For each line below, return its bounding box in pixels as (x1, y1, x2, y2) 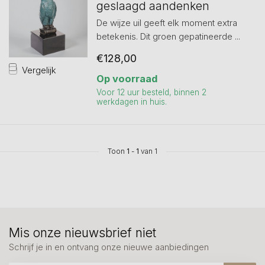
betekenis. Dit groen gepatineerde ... (96, 31, 240, 42)
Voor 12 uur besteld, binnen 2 (96, 88, 206, 97)
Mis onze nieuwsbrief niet (9, 225, 156, 240)
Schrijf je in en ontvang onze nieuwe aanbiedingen (9, 241, 209, 253)
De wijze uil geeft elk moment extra (96, 17, 237, 28)
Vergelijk (22, 64, 56, 76)
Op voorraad (96, 73, 157, 85)
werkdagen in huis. (96, 97, 167, 106)
